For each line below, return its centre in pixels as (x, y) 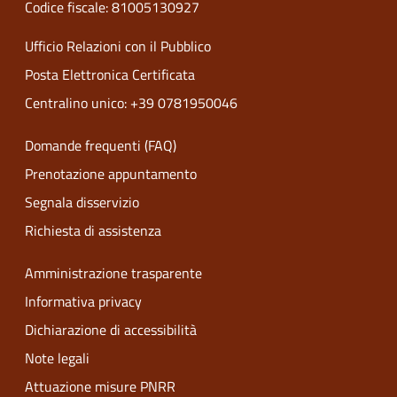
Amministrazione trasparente (113, 273)
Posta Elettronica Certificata (110, 74)
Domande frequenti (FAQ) (101, 145)
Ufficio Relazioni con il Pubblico (118, 46)
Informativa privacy (83, 301)
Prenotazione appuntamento (111, 174)
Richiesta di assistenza (93, 230)
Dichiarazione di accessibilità (111, 330)
